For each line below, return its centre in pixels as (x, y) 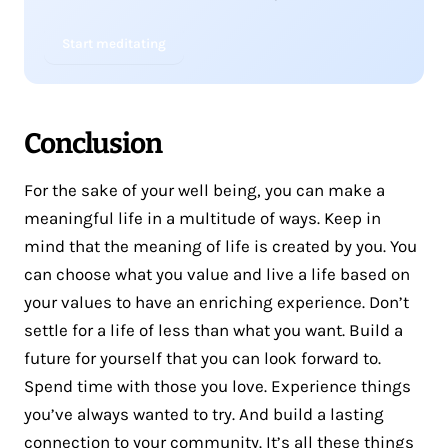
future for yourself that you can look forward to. (202, 357)
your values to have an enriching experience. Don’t (216, 301)
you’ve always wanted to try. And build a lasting (204, 413)
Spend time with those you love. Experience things (217, 385)
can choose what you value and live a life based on (217, 273)
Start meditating (114, 43)
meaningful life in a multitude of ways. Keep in (202, 217)
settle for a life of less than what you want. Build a (213, 329)
